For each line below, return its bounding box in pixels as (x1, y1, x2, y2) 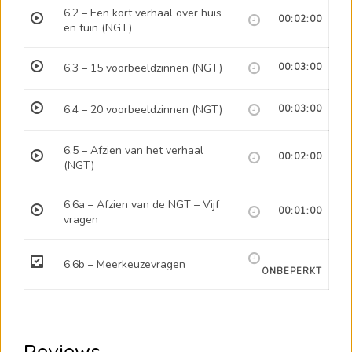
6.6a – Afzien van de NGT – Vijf (64, 196, 219, 212)
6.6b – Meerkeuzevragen (64, 256, 185, 272)
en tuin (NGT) (64, 20, 132, 35)
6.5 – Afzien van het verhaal (64, 142, 203, 158)
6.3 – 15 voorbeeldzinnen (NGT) (64, 60, 222, 75)
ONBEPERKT (262, 265, 322, 277)
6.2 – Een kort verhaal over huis (64, 5, 222, 20)
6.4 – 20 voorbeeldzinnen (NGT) (64, 101, 222, 117)
